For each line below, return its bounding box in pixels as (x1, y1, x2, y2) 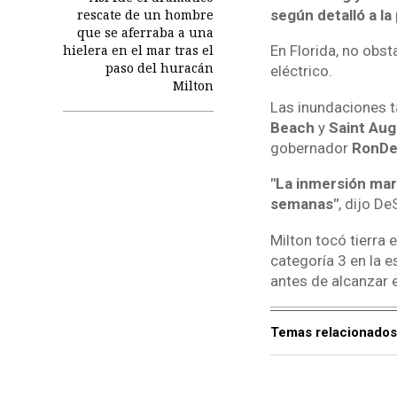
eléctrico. (269, 62, 332, 81)
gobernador (269, 138, 352, 157)
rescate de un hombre (76, 6, 214, 24)
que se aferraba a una (76, 24, 214, 42)
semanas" (269, 195, 339, 214)
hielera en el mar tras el (62, 42, 214, 59)
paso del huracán (105, 59, 214, 77)
